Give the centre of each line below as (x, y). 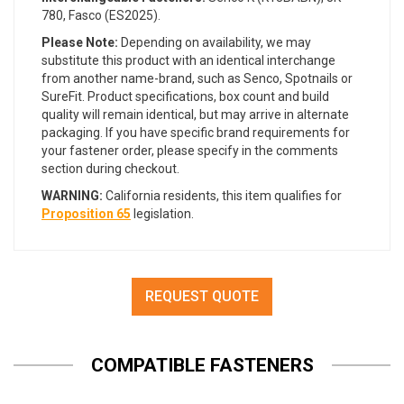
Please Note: (80, 43)
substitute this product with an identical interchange (188, 61)
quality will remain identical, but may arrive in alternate (195, 115)
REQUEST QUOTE (202, 297)
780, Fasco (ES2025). (101, 16)
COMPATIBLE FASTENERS (202, 366)
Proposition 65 (86, 214)
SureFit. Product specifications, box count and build (185, 97)
